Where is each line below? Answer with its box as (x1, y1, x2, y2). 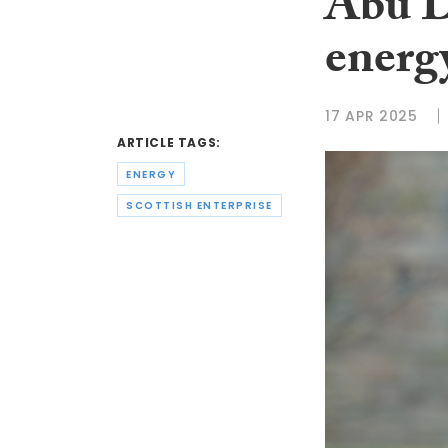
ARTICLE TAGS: (117, 134, 221, 152)
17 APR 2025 (325, 105, 418, 126)
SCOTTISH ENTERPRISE (126, 198, 273, 214)
